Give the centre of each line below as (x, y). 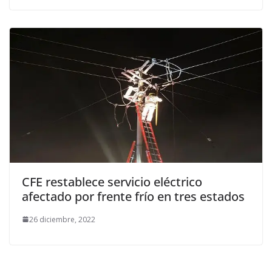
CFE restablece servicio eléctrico (112, 182)
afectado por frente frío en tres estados (133, 196)
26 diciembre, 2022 (62, 219)
